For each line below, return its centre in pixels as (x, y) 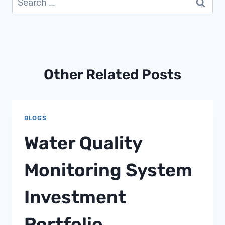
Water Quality (83, 143)
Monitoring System (108, 170)
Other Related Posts (113, 75)
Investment (75, 197)
